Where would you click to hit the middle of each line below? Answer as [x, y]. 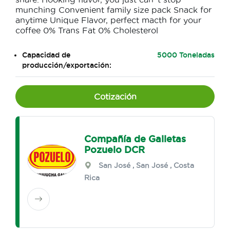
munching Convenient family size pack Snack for [113, 10]
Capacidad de [46, 55]
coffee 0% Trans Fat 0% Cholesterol [87, 30]
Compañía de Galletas [135, 139]
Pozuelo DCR [115, 149]
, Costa [181, 165]
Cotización [115, 97]
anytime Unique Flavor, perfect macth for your [108, 20]
